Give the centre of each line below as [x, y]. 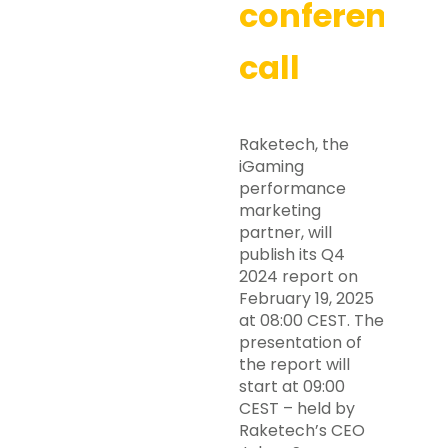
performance [292, 188]
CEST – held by [297, 408]
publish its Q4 [292, 254]
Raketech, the [294, 144]
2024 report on [298, 276]
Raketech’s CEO [302, 430]
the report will [294, 364]
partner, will [285, 232]
